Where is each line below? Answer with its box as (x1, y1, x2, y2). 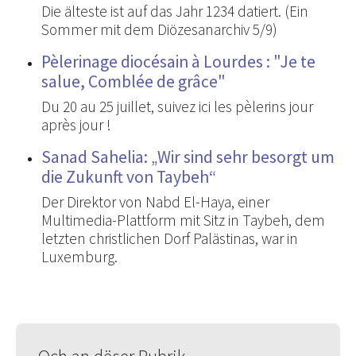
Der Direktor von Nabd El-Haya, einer (41, 192, 269, 211)
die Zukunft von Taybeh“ (41, 165, 216, 188)
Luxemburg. (41, 246, 118, 266)
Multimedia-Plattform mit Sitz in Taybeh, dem (41, 210, 325, 230)
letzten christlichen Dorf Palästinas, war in (41, 228, 298, 248)
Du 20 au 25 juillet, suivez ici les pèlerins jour (41, 96, 313, 116)
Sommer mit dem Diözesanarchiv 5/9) (41, 19, 277, 39)
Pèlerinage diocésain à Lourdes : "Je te (41, 50, 315, 72)
